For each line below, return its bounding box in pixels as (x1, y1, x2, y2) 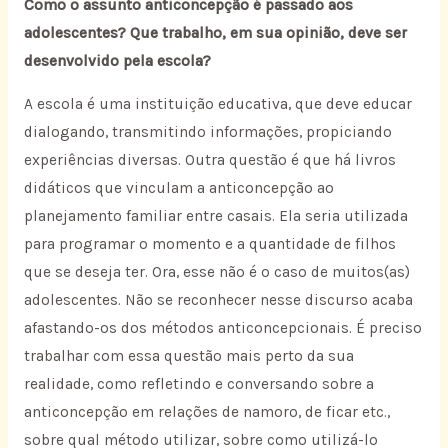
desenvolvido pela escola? (23, 51, 211, 70)
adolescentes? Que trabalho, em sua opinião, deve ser (23, 23, 407, 42)
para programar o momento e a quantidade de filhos (23, 235, 396, 254)
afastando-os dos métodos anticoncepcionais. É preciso (23, 319, 422, 338)
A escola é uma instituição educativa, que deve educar (23, 95, 412, 114)
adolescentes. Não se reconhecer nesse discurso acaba (23, 291, 413, 310)
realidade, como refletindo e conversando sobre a (23, 375, 374, 394)
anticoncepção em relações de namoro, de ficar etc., (23, 403, 390, 422)
